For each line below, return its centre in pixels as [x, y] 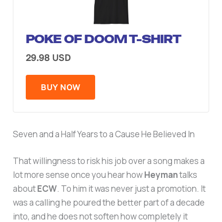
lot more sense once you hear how [79, 174]
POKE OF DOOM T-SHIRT [104, 39]
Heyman [161, 174]
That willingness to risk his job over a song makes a [109, 161]
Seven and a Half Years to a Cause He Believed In [104, 134]
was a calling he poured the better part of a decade [109, 202]
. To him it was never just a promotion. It [132, 188]
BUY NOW [60, 87]
